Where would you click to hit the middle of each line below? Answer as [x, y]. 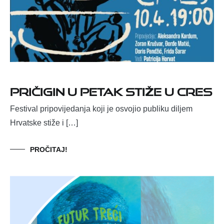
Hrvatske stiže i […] [44, 123]
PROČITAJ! [49, 150]
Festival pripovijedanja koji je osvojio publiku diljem [101, 109]
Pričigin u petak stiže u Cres [111, 90]
